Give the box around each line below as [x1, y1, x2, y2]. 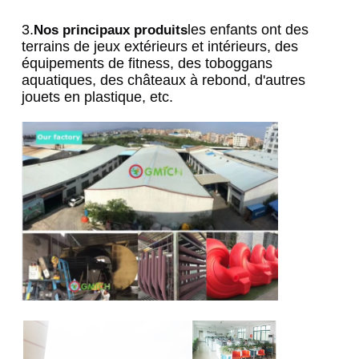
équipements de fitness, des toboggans [22, 55, 273, 72]
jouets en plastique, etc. [22, 89, 174, 106]
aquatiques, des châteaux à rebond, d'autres [22, 72, 306, 89]
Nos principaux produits [34, 22, 188, 38]
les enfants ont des [188, 22, 309, 38]
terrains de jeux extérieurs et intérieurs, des [22, 38, 299, 55]
